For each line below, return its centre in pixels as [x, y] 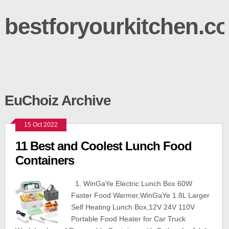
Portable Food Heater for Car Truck [128, 219]
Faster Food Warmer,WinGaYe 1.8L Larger [140, 195]
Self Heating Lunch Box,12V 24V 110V [133, 207]
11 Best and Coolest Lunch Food [103, 146]
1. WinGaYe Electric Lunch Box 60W [131, 184]
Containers [44, 160]
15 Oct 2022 [41, 125]
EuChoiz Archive [58, 100]
